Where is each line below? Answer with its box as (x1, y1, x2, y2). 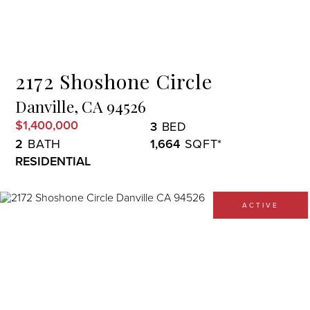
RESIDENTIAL (15, 152, 91, 170)
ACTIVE (242, 200, 279, 210)
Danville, (15, 95, 79, 117)
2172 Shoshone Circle (15, 68, 213, 94)
